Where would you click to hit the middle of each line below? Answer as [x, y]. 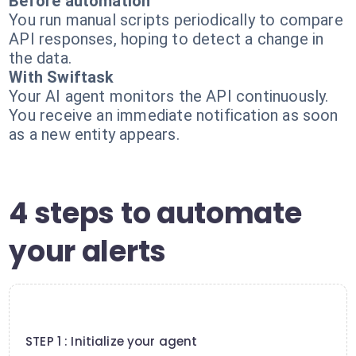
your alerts [87, 252]
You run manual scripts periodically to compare [176, 20]
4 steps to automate [155, 213]
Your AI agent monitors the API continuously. [169, 96]
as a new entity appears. [94, 134]
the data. [40, 58]
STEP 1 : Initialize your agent [112, 341]
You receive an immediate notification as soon [174, 115]
